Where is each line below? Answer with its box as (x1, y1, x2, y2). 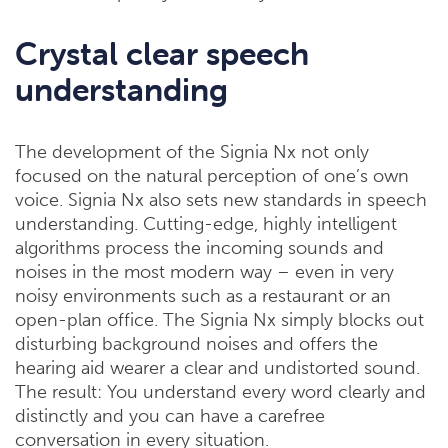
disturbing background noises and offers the (15, 333, 378, 356)
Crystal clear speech (15, 34, 309, 74)
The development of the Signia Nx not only (15, 141, 369, 164)
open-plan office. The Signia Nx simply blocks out (15, 309, 424, 332)
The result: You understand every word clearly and (15, 381, 426, 404)
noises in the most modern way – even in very (15, 261, 394, 284)
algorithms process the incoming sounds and (15, 237, 384, 260)
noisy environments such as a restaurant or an (15, 285, 391, 308)
